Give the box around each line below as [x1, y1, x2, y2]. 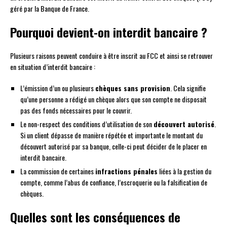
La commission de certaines [20, 166, 95, 177]
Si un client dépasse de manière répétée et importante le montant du [20, 130, 203, 141]
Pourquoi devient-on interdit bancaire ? [10, 23, 207, 42]
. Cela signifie [170, 83, 206, 94]
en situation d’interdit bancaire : [10, 61, 95, 72]
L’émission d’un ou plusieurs [20, 83, 95, 94]
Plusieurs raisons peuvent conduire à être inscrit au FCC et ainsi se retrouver [10, 50, 213, 61]
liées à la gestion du [158, 166, 211, 177]
